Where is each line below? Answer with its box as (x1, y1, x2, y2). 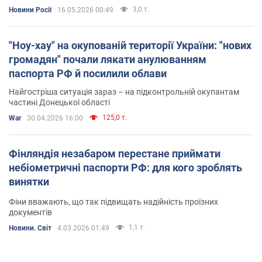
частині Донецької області (9, 97, 110, 107)
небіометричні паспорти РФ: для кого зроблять (9, 161, 242, 174)
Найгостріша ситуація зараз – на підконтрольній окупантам (9, 87, 239, 96)
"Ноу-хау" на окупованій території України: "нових (9, 39, 251, 51)
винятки (9, 175, 49, 188)
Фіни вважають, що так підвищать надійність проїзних (9, 196, 218, 206)
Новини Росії (9, 5, 51, 14)
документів (9, 207, 52, 217)
